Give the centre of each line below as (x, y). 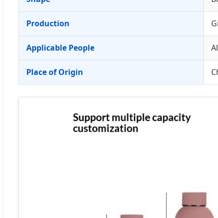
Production (48, 23)
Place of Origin (55, 72)
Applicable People (60, 47)
